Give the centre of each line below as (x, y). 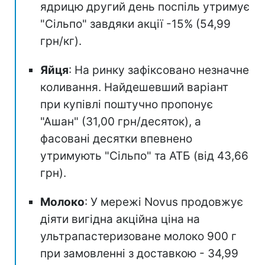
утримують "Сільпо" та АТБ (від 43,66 (144, 156)
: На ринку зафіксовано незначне (159, 70)
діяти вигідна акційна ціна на (120, 219)
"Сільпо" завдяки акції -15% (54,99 (135, 24)
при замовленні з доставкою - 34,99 (139, 253)
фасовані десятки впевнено (116, 138)
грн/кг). (61, 41)
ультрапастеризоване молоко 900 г (138, 236)
